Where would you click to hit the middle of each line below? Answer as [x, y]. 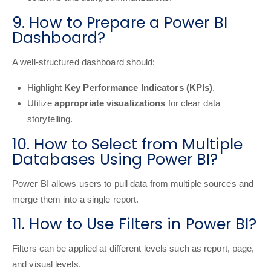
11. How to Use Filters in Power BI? [135, 224]
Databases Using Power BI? [115, 159]
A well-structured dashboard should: [84, 62]
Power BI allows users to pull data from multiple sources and [133, 184]
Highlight [46, 87]
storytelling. [50, 119]
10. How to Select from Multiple [128, 144]
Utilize [41, 103]
